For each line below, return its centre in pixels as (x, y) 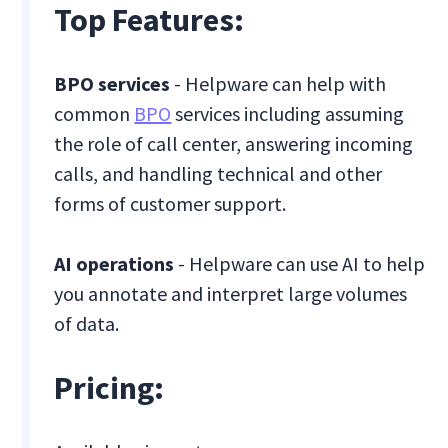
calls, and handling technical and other (218, 174)
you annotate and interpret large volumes (231, 294)
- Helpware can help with (278, 84)
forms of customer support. (170, 204)
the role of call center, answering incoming (234, 144)
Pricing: (109, 388)
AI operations (114, 264)
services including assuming (288, 114)
